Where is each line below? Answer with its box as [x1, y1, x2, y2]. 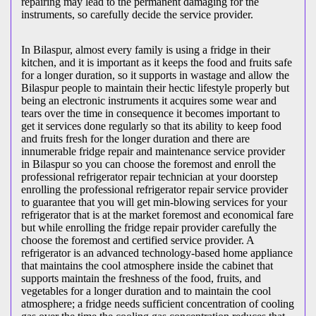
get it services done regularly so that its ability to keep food [21, 119, 281, 132]
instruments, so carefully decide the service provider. [21, 8, 253, 20]
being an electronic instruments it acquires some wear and [21, 94, 276, 107]
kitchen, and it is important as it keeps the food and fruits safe [21, 56, 292, 68]
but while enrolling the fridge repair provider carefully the [21, 221, 276, 233]
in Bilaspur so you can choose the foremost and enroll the [21, 157, 276, 170]
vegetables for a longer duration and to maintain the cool [21, 284, 271, 297]
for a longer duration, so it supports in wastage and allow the [21, 68, 289, 81]
